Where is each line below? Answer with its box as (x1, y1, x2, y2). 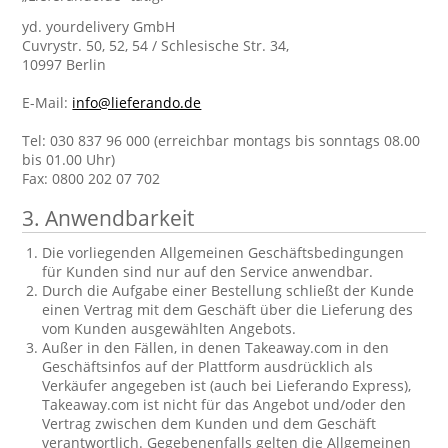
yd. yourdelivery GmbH (22, 17, 176, 36)
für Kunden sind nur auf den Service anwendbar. (42, 262, 374, 281)
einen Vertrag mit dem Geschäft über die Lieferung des (42, 300, 414, 319)
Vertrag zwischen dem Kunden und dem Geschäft (42, 414, 377, 433)
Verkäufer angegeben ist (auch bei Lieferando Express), (42, 376, 412, 395)
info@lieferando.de (72, 93, 202, 112)
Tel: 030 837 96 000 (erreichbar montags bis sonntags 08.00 (22, 131, 421, 150)
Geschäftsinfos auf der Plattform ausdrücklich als (42, 357, 374, 376)
